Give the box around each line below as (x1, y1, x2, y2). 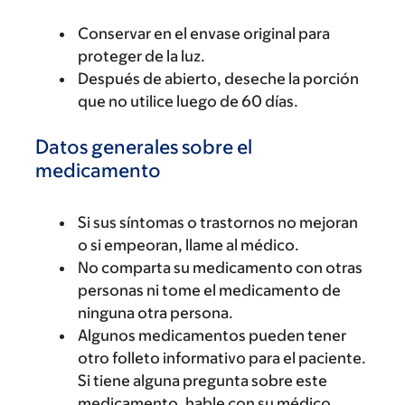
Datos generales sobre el (35, 135, 252, 158)
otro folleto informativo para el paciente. (78, 348, 366, 367)
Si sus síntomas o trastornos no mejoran (78, 212, 358, 231)
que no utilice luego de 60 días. (78, 91, 298, 110)
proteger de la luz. (78, 46, 205, 65)
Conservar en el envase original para (78, 24, 330, 42)
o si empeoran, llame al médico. (78, 235, 299, 254)
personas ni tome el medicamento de (78, 280, 341, 299)
